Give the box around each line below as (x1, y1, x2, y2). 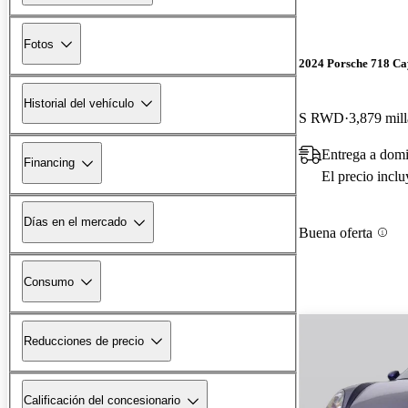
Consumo (24, 274, 74, 289)
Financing (24, 156, 75, 170)
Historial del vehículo (24, 96, 134, 110)
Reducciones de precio (24, 333, 144, 348)
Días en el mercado (24, 215, 127, 229)
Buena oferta (299, 224, 372, 240)
